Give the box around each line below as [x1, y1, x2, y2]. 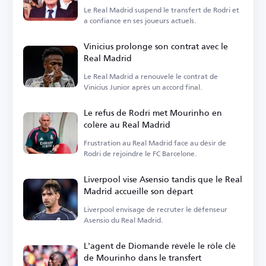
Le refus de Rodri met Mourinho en [84, 104, 222, 121]
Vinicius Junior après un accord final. [84, 80, 202, 94]
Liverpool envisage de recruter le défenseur [84, 202, 227, 216]
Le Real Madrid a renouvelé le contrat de [84, 69, 218, 83]
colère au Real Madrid [84, 116, 170, 132]
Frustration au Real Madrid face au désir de [84, 135, 226, 150]
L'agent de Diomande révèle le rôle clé [84, 237, 236, 254]
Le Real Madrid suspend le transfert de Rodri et [84, 2, 239, 17]
